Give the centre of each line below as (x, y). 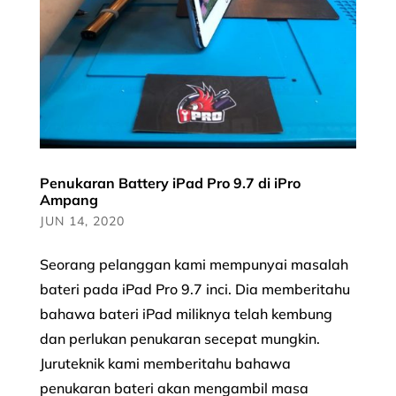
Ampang (69, 199)
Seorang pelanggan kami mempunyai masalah (194, 264)
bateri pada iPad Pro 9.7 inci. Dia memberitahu (194, 289)
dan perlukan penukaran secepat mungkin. (179, 338)
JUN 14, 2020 (82, 221)
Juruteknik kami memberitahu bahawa (165, 363)
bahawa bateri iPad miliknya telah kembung (186, 313)
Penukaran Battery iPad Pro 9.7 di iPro (170, 183)
